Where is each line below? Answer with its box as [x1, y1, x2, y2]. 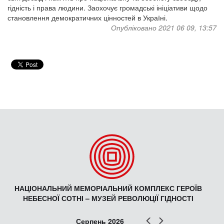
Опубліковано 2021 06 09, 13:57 [111, 22, 216, 32]
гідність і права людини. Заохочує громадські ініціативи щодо [7, 2, 207, 12]
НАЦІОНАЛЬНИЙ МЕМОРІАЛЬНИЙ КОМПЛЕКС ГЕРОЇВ [14, 182, 202, 193]
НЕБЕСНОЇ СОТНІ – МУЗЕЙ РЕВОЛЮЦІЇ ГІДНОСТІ [23, 192, 193, 203]
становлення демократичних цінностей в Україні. [7, 12, 167, 22]
